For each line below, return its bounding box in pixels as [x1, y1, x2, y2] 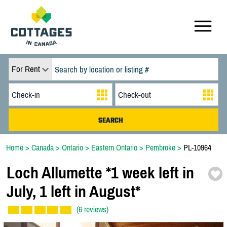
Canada [31, 143, 54, 152]
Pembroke [145, 143, 175, 152]
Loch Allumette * [7, 163, 111, 182]
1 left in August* [36, 182, 140, 201]
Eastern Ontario [91, 143, 137, 152]
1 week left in [111, 163, 194, 182]
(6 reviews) [77, 205, 108, 214]
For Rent [11, 64, 40, 74]
